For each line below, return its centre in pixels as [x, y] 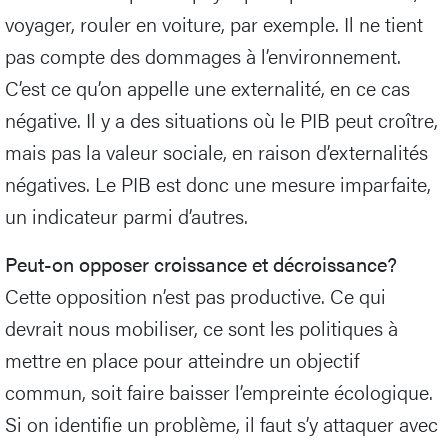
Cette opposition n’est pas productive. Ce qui [195, 295]
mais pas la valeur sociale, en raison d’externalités [216, 151]
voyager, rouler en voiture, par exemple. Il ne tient [214, 23]
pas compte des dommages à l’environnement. [203, 55]
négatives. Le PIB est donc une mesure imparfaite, [218, 183]
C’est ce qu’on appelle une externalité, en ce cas [207, 87]
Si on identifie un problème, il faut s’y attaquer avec [221, 423]
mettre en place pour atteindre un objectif [182, 359]
